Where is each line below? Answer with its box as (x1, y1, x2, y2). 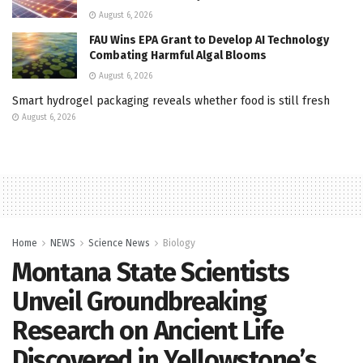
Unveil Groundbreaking (12, 286, 267, 318)
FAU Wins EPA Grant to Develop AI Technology (89, 33, 329, 48)
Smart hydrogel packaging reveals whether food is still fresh (12, 94, 330, 109)
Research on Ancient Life (12, 315, 284, 347)
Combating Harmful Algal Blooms (89, 49, 267, 63)
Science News (88, 237, 150, 250)
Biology (163, 237, 195, 250)
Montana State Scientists (12, 257, 289, 288)
